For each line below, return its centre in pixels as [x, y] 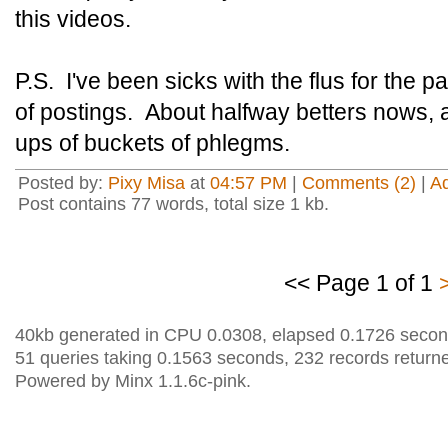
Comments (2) [359, 183]
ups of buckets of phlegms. [152, 143]
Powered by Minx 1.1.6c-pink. [133, 381]
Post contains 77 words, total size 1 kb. [173, 204]
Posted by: [63, 183]
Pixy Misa [146, 183]
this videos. [73, 19]
